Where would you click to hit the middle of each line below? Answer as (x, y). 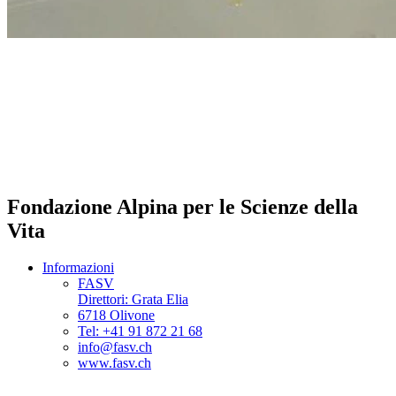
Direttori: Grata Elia (133, 300)
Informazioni (78, 268)
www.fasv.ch (114, 363)
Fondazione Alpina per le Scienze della (183, 206)
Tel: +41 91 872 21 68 (140, 331)
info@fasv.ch (115, 347)
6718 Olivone (116, 316)
